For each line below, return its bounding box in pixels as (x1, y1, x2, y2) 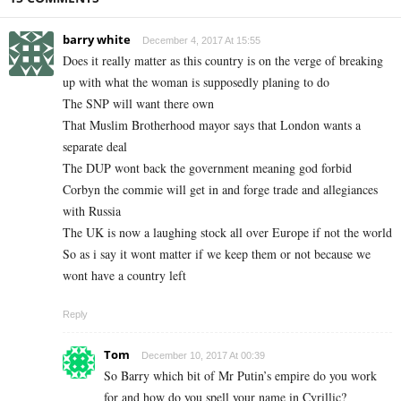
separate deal (63, 138, 127, 156)
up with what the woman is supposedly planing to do (63, 73, 329, 91)
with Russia (63, 202, 121, 220)
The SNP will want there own (63, 95, 214, 113)
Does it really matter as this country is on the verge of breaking (63, 52, 383, 70)
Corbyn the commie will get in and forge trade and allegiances (63, 181, 378, 199)
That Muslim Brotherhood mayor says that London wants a (63, 116, 361, 134)
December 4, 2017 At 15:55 (142, 35, 260, 47)
